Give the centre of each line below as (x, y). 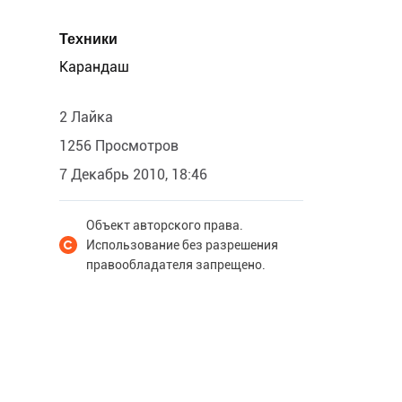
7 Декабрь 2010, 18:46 (133, 175)
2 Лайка (86, 117)
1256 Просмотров (119, 146)
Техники (88, 39)
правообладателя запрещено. (176, 265)
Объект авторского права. (165, 225)
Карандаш (94, 67)
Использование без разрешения (182, 245)
